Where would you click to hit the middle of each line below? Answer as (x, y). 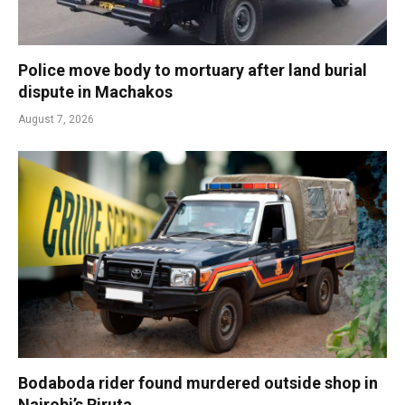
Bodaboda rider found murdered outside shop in (198, 383)
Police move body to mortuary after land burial (193, 70)
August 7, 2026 (56, 119)
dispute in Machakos (95, 91)
